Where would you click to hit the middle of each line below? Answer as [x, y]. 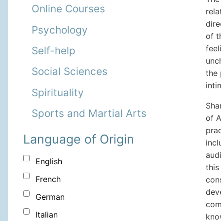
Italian [47, 215]
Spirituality [58, 92]
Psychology [60, 30]
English [49, 162]
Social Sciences [70, 72]
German [50, 197]
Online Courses [68, 9]
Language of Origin [79, 139]
